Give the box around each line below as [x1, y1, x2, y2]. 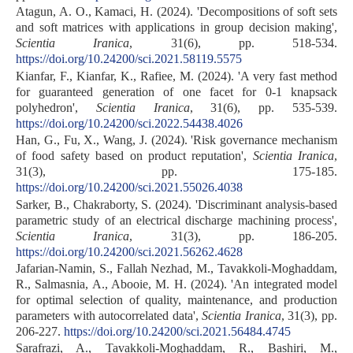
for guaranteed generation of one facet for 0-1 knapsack [16, 84, 337, 98]
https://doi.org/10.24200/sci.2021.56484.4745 [64, 324, 291, 338]
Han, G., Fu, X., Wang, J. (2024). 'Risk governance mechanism [16, 133, 337, 147]
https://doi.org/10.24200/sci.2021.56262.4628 [16, 244, 243, 258]
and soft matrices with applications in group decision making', [16, 20, 337, 35]
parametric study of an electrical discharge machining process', [16, 213, 337, 227]
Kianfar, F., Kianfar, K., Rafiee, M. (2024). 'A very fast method [16, 69, 337, 83]
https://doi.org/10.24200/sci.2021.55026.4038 [16, 180, 243, 195]
